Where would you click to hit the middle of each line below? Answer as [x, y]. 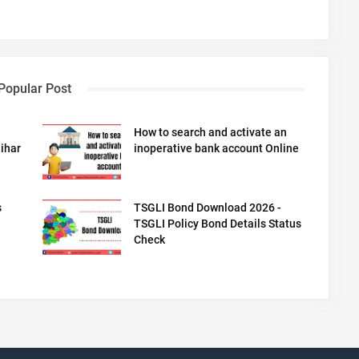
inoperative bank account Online [216, 149]
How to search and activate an [210, 133]
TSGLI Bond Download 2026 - [207, 207]
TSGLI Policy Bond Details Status [217, 223]
